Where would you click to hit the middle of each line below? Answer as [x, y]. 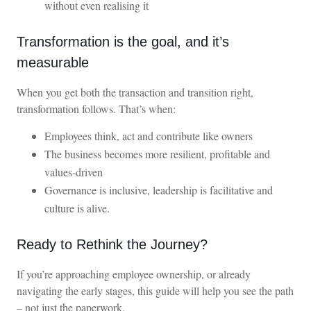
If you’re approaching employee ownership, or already [134, 274]
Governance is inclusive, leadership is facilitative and [159, 190]
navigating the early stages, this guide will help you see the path [155, 291]
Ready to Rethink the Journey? [112, 245]
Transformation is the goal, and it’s [123, 41]
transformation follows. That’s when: [96, 108]
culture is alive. [77, 208]
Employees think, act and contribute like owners [149, 136]
